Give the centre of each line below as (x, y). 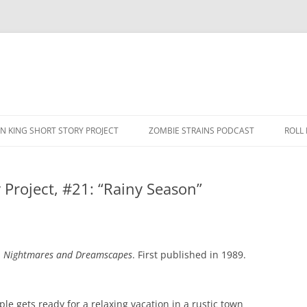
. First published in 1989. (189, 255)
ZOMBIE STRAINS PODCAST (201, 131)
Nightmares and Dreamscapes (68, 255)
